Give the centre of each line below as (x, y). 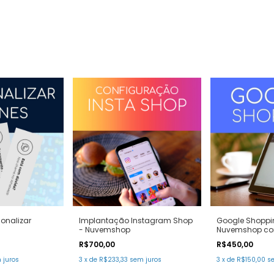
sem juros (146, 260)
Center (229, 239)
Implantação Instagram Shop (136, 221)
